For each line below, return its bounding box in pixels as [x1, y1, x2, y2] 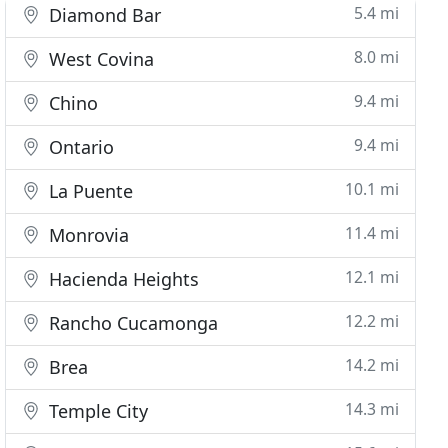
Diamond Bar [44, 3, 162, 27]
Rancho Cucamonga [44, 311, 219, 335]
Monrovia [44, 223, 130, 247]
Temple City [44, 399, 149, 423]
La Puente [44, 179, 134, 203]
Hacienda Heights [44, 267, 200, 291]
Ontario [44, 135, 115, 159]
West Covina [44, 47, 155, 71]
